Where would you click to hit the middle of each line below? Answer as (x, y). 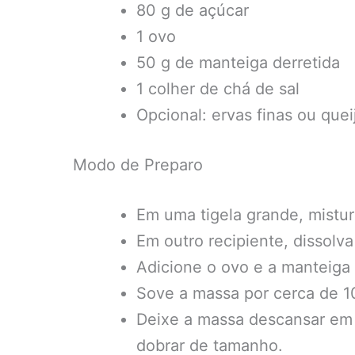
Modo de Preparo (138, 165)
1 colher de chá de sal (218, 89)
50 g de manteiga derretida (238, 63)
